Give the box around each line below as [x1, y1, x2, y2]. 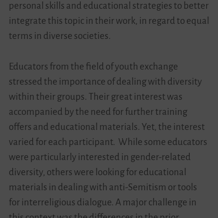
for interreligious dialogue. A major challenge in [8, 197, 197, 207]
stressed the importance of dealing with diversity [8, 76, 202, 87]
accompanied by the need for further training [8, 106, 187, 117]
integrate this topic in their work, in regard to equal [8, 15, 209, 26]
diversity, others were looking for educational [8, 166, 186, 177]
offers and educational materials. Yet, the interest [8, 121, 205, 132]
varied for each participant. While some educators [8, 136, 207, 147]
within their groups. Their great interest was [8, 91, 182, 102]
